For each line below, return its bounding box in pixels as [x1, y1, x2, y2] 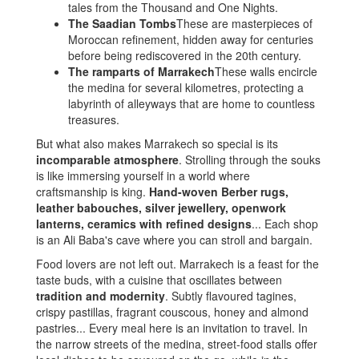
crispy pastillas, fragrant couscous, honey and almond [36, 304, 309, 320]
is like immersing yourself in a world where [36, 167, 250, 184]
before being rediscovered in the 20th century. [68, 47, 301, 63]
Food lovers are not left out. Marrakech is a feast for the [36, 256, 319, 272]
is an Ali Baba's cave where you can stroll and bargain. [36, 232, 313, 248]
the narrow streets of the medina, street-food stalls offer [36, 336, 317, 352]
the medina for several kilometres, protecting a [68, 79, 304, 95]
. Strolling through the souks [179, 151, 321, 167]
